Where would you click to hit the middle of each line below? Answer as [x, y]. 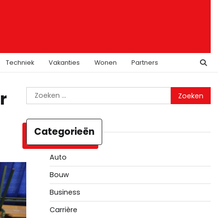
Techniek [20, 63]
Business [65, 192]
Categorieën [64, 132]
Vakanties [64, 63]
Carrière [63, 210]
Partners [145, 63]
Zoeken [40, 92]
